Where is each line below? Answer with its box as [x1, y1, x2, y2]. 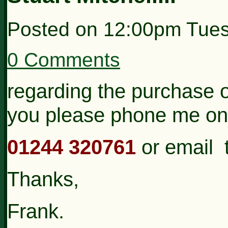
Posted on [7, 18, 103, 40]
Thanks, [7, 167, 79, 191]
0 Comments [7, 48, 120, 71]
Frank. [7, 199, 64, 223]
